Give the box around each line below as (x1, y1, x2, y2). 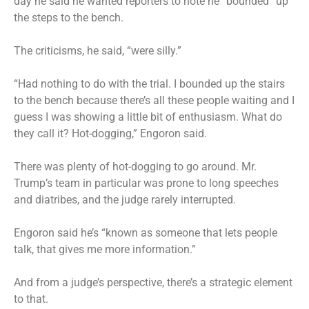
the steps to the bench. (14, 10, 126, 24)
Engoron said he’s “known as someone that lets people (14, 226, 277, 239)
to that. (14, 292, 48, 306)
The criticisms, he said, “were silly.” (14, 43, 181, 57)
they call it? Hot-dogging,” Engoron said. (14, 126, 207, 140)
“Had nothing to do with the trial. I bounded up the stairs (14, 77, 285, 90)
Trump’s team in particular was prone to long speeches (14, 176, 279, 190)
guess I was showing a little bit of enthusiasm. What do (14, 110, 282, 123)
